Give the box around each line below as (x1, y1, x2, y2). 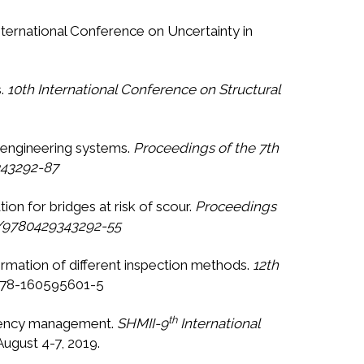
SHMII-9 (117, 315, 168, 332)
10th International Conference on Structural (7, 81, 280, 98)
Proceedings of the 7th (133, 140, 279, 157)
